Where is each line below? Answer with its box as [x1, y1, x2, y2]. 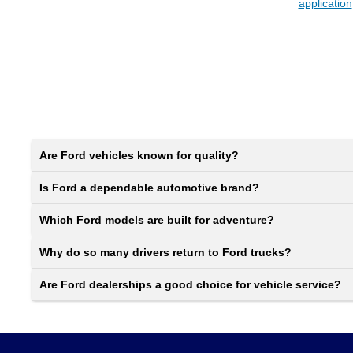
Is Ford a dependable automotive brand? [39, 181, 259, 194]
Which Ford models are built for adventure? [39, 214, 274, 226]
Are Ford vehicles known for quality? [39, 149, 239, 162]
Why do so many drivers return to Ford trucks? [39, 246, 292, 258]
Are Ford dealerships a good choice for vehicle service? [39, 278, 341, 291]
